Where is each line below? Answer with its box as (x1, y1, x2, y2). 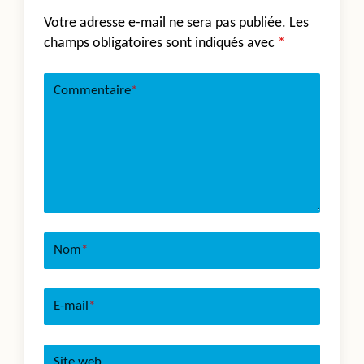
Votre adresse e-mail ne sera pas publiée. (44, 15, 286, 30)
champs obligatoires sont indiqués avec (44, 36, 278, 50)
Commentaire (54, 84, 131, 98)
